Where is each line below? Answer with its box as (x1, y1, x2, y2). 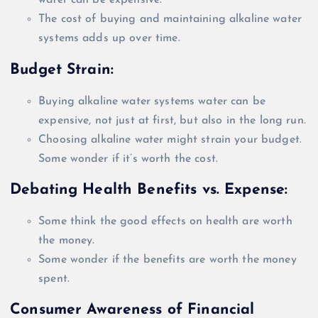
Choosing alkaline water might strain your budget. (38, 133, 302, 146)
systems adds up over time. (38, 33, 180, 45)
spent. (38, 273, 70, 285)
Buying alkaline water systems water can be (38, 95, 265, 107)
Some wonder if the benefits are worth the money (38, 253, 297, 265)
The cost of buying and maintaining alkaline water (38, 13, 302, 26)
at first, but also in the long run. (134, 114, 306, 126)
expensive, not (38, 114, 116, 126)
